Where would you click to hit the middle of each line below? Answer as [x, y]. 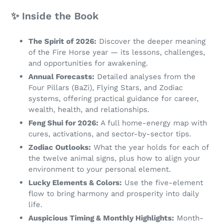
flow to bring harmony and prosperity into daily [114, 194]
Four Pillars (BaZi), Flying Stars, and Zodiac [106, 88]
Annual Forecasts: [61, 77]
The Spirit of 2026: [62, 42]
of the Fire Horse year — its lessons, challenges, [117, 53]
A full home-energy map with [153, 123]
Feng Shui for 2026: [63, 123]
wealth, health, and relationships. [89, 110]
